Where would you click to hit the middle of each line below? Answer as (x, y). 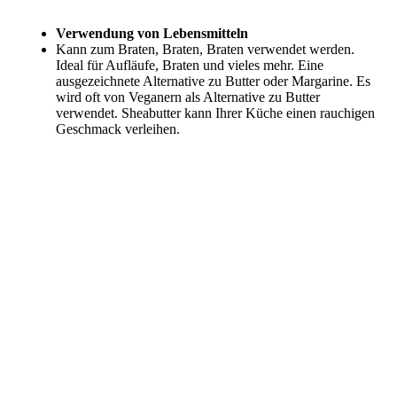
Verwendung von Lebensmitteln (152, 33)
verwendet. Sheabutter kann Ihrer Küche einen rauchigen (215, 113)
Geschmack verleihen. (118, 128)
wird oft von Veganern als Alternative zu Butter (188, 97)
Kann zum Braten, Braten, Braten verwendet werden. (205, 49)
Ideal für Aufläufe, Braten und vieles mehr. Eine (190, 65)
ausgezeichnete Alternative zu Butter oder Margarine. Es (213, 81)
